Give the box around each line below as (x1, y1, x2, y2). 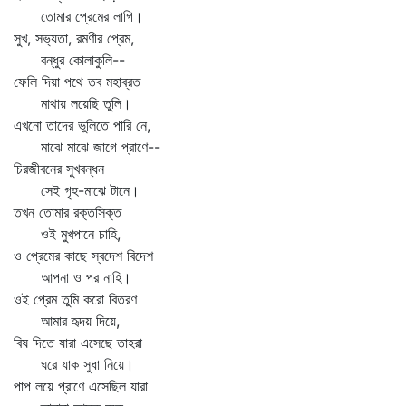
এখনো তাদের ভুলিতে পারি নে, (14, 116, 150, 134)
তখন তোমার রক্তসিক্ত (14, 203, 121, 221)
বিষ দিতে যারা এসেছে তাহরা (14, 333, 142, 352)
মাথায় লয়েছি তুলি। (14, 94, 131, 112)
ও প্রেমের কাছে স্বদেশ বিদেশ (14, 246, 153, 265)
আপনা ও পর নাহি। (14, 268, 131, 286)
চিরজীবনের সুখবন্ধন (14, 159, 104, 178)
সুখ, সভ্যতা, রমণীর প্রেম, (14, 29, 134, 47)
